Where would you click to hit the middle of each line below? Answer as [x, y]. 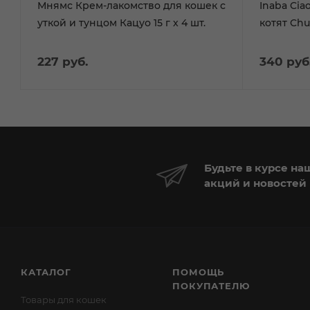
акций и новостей [255, 183]
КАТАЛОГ [46, 272]
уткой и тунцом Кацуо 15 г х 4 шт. [121, 22]
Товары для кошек [64, 300]
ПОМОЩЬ [199, 272]
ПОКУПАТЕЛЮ [211, 286]
